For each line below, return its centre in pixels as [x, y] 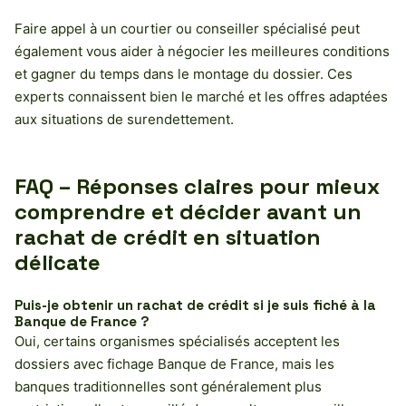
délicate [58, 262]
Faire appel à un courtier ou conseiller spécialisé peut [187, 28]
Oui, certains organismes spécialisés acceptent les [177, 341]
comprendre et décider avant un [188, 211]
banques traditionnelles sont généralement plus [168, 386]
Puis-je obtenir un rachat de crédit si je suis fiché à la [195, 304]
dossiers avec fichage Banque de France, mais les [174, 363]
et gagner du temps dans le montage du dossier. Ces [184, 73]
